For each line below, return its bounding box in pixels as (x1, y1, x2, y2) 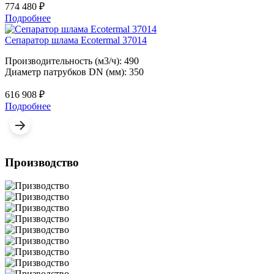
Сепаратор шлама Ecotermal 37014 (5, 35, 147, 45)
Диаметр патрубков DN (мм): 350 (5, 67, 144, 77)
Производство (5, 155, 79, 169)
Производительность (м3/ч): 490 (5, 56, 139, 66)
